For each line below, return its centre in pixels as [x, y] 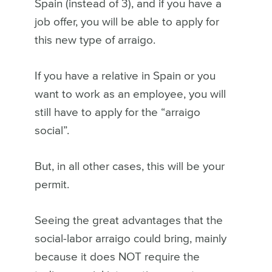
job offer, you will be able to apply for [127, 22]
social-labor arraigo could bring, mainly [130, 239]
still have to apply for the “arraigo [117, 113]
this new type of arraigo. [95, 41]
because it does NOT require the [117, 257]
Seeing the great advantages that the [128, 221]
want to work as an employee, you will [130, 95]
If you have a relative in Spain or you [125, 76]
